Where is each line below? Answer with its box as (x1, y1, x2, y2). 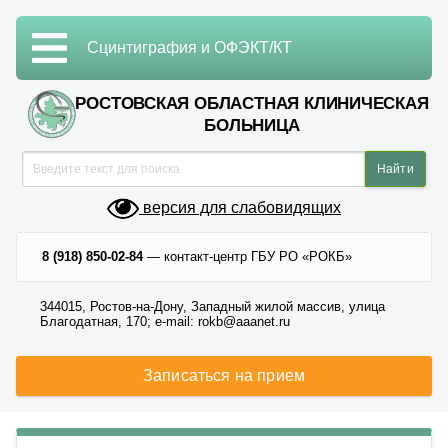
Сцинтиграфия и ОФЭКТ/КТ (87, 39, 292, 56)
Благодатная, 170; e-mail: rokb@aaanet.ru (40, 314, 290, 329)
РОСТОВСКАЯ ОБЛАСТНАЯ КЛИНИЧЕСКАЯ (75, 94, 429, 113)
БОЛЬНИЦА (204, 116, 300, 135)
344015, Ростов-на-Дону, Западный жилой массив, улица (40, 299, 385, 314)
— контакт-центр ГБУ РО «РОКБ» (143, 249, 352, 264)
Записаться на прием (142, 367, 306, 384)
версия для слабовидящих (139, 199, 341, 217)
